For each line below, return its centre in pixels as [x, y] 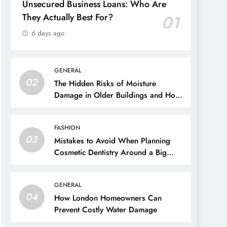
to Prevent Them [82, 107]
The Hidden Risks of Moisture [105, 83]
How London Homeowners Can [108, 198]
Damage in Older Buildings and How [118, 95]
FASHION [67, 127]
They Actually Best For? [68, 17]
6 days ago [48, 33]
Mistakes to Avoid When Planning [112, 141]
